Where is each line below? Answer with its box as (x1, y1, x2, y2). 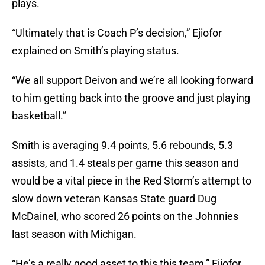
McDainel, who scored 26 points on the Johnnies (12, 210, 238, 223)
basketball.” (12, 109, 66, 122)
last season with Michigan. (12, 228, 137, 241)
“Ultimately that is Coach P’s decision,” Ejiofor (12, 27, 222, 40)
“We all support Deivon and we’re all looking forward (12, 74, 253, 87)
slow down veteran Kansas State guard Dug (12, 192, 216, 205)
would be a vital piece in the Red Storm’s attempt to (12, 174, 251, 188)
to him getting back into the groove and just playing (12, 92, 250, 105)
